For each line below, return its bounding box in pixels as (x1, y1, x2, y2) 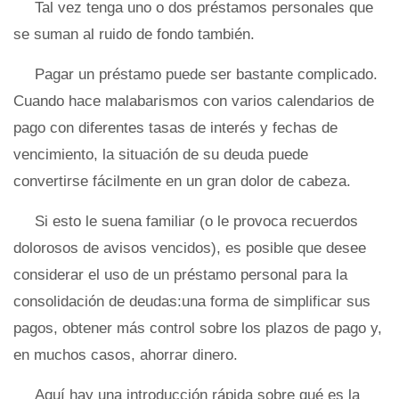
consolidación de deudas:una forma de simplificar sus (13, 293, 370, 310)
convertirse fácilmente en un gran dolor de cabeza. (13, 173, 351, 190)
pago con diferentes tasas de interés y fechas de (13, 119, 338, 136)
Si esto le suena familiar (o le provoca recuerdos (35, 213, 358, 230)
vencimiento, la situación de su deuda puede (13, 146, 308, 163)
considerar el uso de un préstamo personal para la (13, 266, 347, 283)
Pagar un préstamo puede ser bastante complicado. (35, 66, 378, 83)
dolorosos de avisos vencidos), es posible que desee (13, 240, 366, 256)
